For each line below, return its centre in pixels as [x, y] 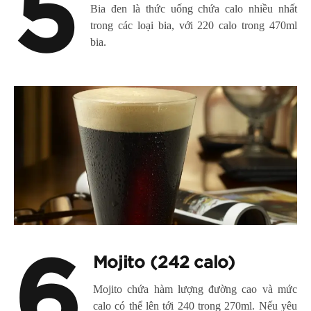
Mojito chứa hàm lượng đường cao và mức [195, 289]
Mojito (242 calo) [164, 263]
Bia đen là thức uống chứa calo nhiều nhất [194, 9]
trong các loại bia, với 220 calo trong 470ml [194, 26]
